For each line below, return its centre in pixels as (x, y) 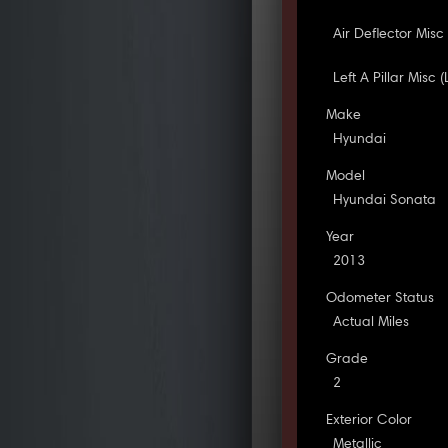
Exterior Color (369, 420)
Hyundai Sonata (385, 200)
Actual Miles (371, 322)
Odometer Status (380, 298)
